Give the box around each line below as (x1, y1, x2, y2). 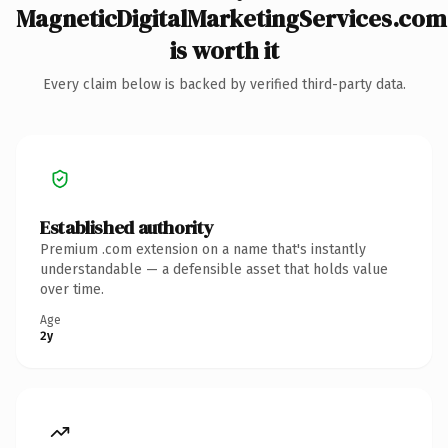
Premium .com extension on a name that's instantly (40, 240, 366, 258)
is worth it (169, 33, 279, 67)
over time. (40, 280, 104, 298)
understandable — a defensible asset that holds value (40, 260, 388, 278)
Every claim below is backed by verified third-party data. (42, 75, 406, 93)
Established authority (40, 214, 214, 240)
